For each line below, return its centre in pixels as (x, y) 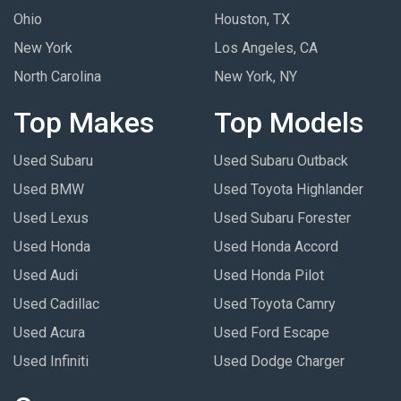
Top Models (289, 122)
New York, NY (256, 76)
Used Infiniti (51, 361)
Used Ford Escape (272, 332)
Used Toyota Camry (275, 303)
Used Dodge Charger (279, 361)
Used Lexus (51, 218)
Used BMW (49, 189)
